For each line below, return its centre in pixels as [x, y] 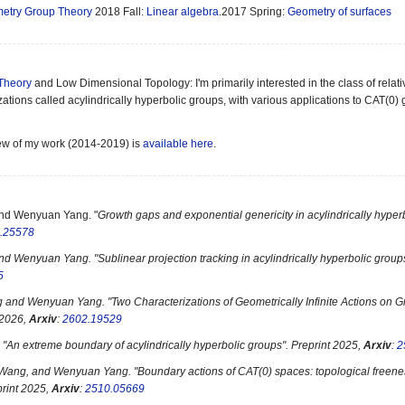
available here [178, 144]
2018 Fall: [121, 12]
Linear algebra [183, 12]
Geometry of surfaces [339, 12]
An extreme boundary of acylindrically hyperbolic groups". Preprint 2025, [185, 345]
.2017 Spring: [253, 12]
